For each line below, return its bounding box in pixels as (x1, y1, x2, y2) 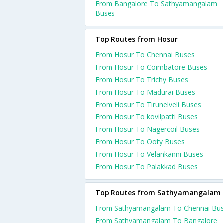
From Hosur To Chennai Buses (95, 50, 195, 59)
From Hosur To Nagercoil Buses (95, 124, 200, 134)
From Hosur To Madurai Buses (95, 87, 195, 97)
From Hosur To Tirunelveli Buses (95, 100, 201, 109)
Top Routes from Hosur (95, 34, 178, 44)
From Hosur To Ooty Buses (95, 137, 185, 146)
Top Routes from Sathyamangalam (95, 188, 221, 197)
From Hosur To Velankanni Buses (95, 149, 203, 159)
